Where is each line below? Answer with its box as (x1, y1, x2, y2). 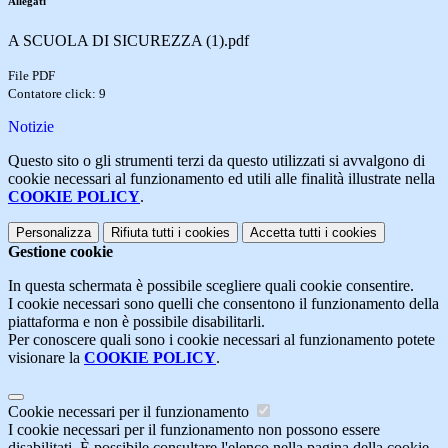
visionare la (8, 348, 84, 366)
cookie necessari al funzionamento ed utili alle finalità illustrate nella (8, 169, 435, 187)
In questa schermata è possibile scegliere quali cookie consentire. (8, 276, 414, 294)
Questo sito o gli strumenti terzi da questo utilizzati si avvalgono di (8, 151, 425, 169)
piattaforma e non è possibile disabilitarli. (8, 312, 265, 330)
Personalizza (16, 224, 91, 240)
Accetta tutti (250, 224, 321, 240)
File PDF (8, 67, 55, 83)
